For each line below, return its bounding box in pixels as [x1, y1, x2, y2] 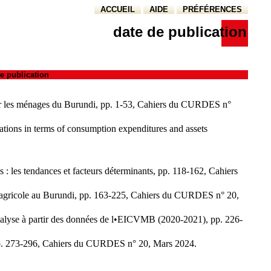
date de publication [113, 24, 247, 40]
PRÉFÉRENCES [183, 5, 242, 14]
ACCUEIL [100, 5, 135, 14]
